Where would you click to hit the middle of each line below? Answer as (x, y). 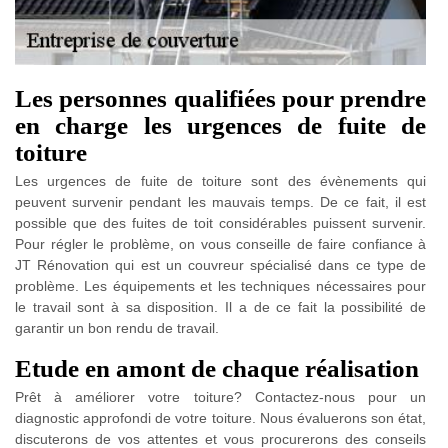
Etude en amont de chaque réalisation (217, 368)
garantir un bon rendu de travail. (117, 327)
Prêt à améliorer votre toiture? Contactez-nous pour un (220, 396)
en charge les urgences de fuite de (220, 125)
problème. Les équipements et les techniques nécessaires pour (220, 285)
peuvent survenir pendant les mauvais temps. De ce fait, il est (220, 201)
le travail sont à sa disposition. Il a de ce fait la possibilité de (220, 306)
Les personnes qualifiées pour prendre (220, 98)
